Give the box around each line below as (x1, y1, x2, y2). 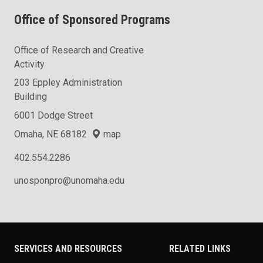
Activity (14, 59, 45, 70)
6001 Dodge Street (14, 110, 93, 122)
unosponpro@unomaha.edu (14, 174, 124, 186)
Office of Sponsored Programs (14, 12, 170, 28)
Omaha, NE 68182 (14, 129, 92, 140)
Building (14, 91, 47, 103)
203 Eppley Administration (14, 77, 122, 89)
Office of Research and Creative (14, 45, 144, 56)
